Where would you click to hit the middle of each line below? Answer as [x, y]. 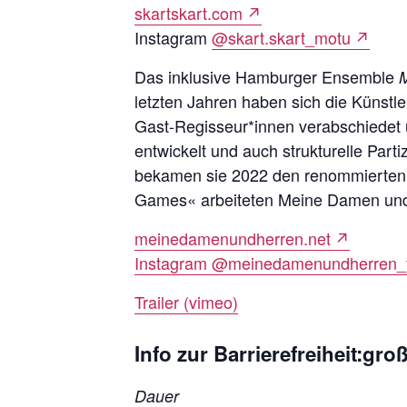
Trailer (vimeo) [186, 301]
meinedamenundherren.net [233, 238]
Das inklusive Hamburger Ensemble [267, 76]
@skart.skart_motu [281, 37]
